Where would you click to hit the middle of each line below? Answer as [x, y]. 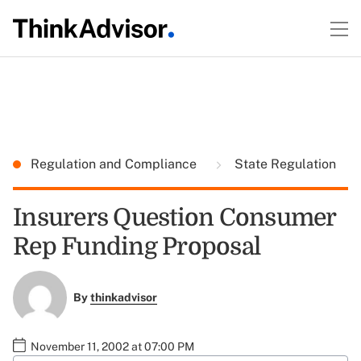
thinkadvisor [123, 298]
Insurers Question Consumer [174, 218]
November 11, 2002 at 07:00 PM [112, 346]
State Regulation [284, 164]
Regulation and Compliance [115, 164]
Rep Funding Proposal [137, 247]
